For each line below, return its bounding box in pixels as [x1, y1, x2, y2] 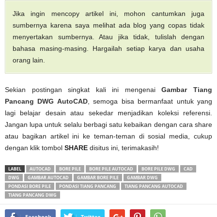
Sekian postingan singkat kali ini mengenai [5, 86, 162, 94]
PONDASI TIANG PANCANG [59, 183, 116, 190]
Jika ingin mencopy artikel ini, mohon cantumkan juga [13, 10, 204, 18]
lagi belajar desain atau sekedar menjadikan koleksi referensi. [5, 109, 212, 117]
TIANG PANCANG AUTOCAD [124, 183, 183, 190]
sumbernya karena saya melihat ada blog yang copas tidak [13, 21, 204, 30]
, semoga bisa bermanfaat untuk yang [87, 97, 213, 106]
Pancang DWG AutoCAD [5, 97, 88, 106]
